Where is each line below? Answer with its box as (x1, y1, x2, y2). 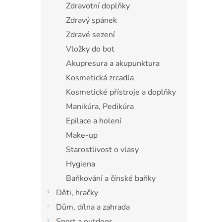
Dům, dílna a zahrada (56, 201, 130, 213)
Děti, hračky (56, 187, 98, 198)
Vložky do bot (66, 43, 114, 55)
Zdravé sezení (66, 29, 115, 40)
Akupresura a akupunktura (66, 57, 160, 69)
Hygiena (66, 158, 95, 169)
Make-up (66, 129, 98, 141)
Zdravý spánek (66, 14, 117, 26)
